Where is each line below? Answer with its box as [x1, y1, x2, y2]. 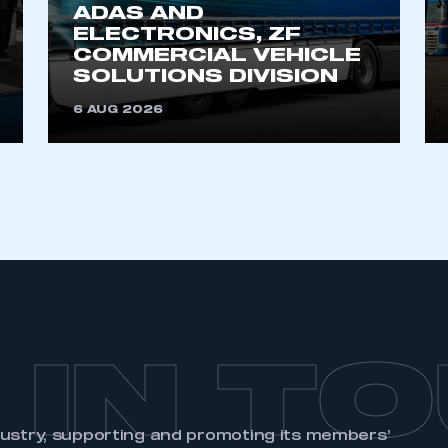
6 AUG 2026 [73, 105, 164, 115]
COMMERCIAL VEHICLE [73, 47, 362, 65]
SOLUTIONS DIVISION [73, 68, 339, 86]
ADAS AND [73, 5, 205, 23]
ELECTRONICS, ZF [73, 26, 302, 44]
